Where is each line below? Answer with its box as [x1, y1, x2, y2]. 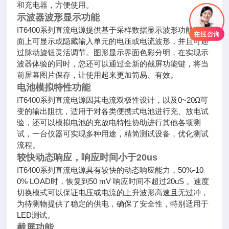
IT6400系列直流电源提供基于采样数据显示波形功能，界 [17, 26, 209, 34]
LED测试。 [17, 211, 55, 219]
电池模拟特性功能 [17, 82, 91, 93]
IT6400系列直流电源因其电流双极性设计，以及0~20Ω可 [17, 96, 209, 104]
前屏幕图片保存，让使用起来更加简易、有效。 [17, 71, 178, 79]
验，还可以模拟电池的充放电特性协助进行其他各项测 [17, 118, 201, 127]
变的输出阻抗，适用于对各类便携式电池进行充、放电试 [17, 107, 209, 116]
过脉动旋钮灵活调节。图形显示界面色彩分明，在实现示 [17, 48, 209, 57]
